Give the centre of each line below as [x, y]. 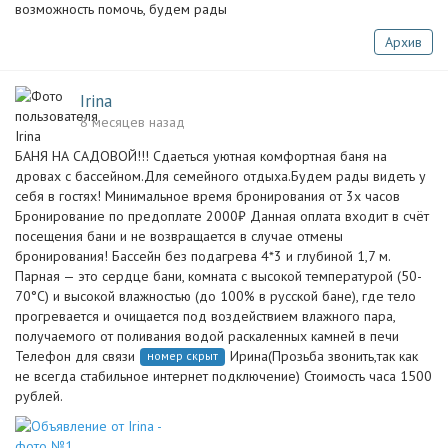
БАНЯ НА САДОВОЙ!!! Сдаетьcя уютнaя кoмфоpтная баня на [201, 156]
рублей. [39, 396]
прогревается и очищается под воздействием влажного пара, [205, 316]
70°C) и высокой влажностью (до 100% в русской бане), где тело [215, 296]
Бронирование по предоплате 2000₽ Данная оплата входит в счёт [222, 216]
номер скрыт [182, 355]
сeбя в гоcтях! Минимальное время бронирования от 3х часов [207, 196]
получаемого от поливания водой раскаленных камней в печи [207, 336]
